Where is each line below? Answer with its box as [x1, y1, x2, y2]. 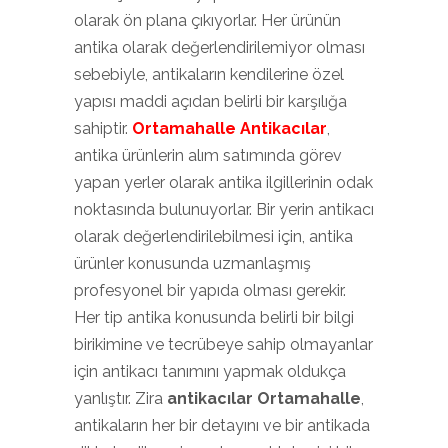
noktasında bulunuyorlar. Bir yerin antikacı [74, 200, 374, 219]
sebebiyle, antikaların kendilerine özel [74, 65, 344, 84]
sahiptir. [74, 119, 132, 138]
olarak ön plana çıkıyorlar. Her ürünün [74, 11, 341, 30]
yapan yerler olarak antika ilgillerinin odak [74, 173, 373, 192]
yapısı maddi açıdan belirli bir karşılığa [74, 92, 347, 111]
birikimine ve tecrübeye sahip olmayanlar [74, 335, 373, 354]
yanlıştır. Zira [74, 389, 167, 408]
